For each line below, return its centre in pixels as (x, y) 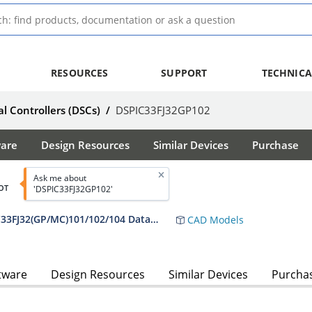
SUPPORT (184, 73)
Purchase (275, 145)
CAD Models (214, 219)
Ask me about (60, 178)
